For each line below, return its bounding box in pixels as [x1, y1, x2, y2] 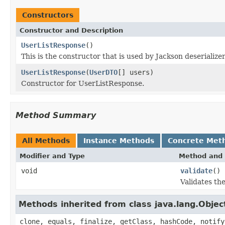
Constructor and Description [20, 26, 123, 34]
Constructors [22, 11, 73, 19]
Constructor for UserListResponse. [21, 79, 144, 87]
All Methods [22, 136, 70, 145]
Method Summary [16, 110, 96, 120]
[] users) [118, 68, 154, 76]
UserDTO [89, 68, 118, 76]
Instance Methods [83, 136, 154, 145]
